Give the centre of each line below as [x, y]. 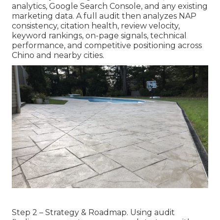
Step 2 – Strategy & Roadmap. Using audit [93, 213]
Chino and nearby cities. [58, 55]
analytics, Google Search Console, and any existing [110, 6]
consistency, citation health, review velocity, [96, 26]
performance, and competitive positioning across [107, 46]
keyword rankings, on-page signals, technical [99, 36]
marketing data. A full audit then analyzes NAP [104, 16]
